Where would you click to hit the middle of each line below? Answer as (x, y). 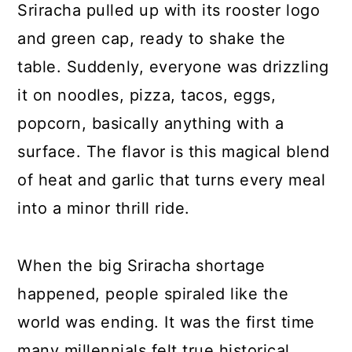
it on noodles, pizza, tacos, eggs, (147, 95)
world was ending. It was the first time (166, 322)
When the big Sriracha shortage (141, 265)
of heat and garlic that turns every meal (172, 180)
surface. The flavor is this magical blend (174, 151)
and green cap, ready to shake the (152, 38)
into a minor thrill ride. (106, 208)
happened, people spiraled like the (153, 293)
